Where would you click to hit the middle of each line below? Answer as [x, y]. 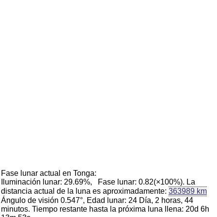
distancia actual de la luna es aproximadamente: [85, 191]
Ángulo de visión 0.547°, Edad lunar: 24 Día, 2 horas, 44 [97, 200]
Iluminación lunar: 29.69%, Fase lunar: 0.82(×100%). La [98, 182]
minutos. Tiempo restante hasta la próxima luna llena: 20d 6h [105, 209]
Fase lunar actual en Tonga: [49, 173]
